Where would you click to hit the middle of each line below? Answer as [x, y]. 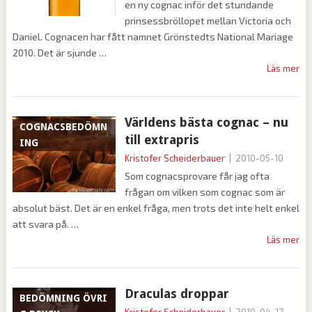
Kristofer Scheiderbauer [174, 158]
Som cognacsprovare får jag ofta [197, 176]
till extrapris [162, 140]
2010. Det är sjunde [55, 53]
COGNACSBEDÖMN [63, 127]
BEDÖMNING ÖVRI [63, 298]
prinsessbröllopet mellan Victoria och [208, 21]
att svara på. [41, 224]
